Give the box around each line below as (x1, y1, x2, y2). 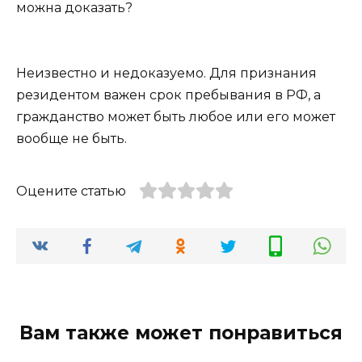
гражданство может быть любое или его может (16, 109, 335, 125)
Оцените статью (16, 183, 126, 200)
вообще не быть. (16, 131, 127, 147)
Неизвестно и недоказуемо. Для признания (16, 65, 317, 82)
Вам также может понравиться (19, 322, 343, 345)
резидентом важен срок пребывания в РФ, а (16, 87, 321, 103)
